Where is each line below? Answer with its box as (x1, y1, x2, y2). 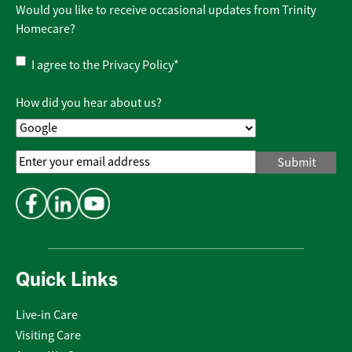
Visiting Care (16, 328, 81, 344)
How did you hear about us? (16, 95, 162, 112)
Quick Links (16, 268, 118, 292)
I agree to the (31, 57, 102, 74)
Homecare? (16, 21, 75, 38)
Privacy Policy (102, 57, 174, 74)
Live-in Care (16, 307, 78, 324)
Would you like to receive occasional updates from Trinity (16, 2, 316, 19)
